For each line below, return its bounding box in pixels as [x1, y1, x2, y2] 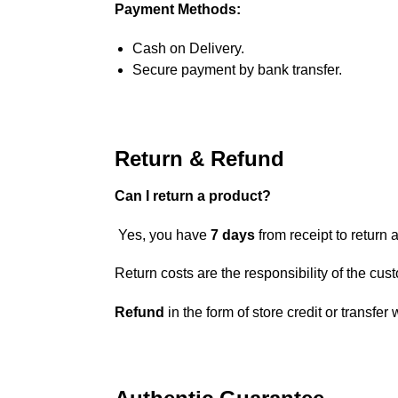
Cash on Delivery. [131, 40, 244, 56]
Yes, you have [114, 227, 211, 243]
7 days [210, 227, 255, 243]
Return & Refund [114, 147, 284, 171]
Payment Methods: [114, 2, 241, 18]
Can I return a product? [114, 188, 271, 204]
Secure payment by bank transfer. [131, 61, 342, 77]
